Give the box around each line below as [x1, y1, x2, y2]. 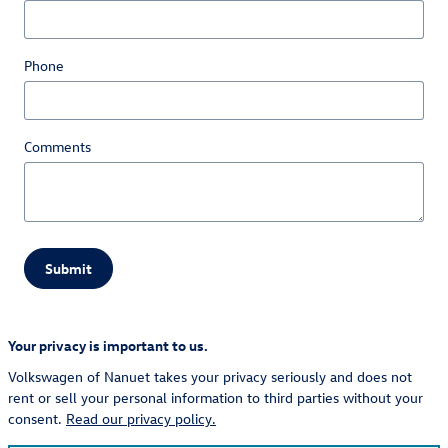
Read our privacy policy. [66, 409, 216, 429]
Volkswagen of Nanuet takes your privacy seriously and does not [8, 367, 412, 387]
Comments [24, 136, 91, 156]
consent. [8, 409, 66, 429]
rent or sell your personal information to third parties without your [8, 388, 423, 408]
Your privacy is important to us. [8, 336, 208, 356]
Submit [45, 258, 92, 278]
